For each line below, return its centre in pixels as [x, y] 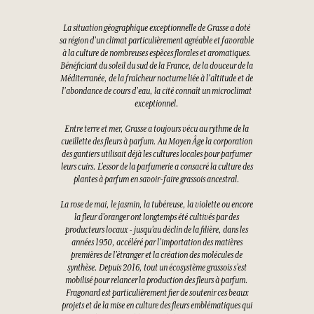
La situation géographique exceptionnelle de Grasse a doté [157, 28]
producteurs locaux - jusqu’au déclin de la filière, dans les [157, 230]
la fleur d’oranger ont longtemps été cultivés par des [157, 218]
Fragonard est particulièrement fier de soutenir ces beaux [157, 293]
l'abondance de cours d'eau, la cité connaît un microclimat [157, 91]
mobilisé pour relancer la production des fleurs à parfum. [157, 281]
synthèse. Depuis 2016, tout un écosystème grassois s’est [157, 268]
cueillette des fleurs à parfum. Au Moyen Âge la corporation [157, 142]
